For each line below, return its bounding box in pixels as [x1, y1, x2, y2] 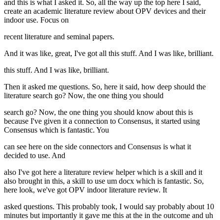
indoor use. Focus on [4, 16, 69, 25]
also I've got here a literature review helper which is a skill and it [4, 168, 202, 177]
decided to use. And [4, 151, 65, 160]
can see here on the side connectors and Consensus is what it [4, 142, 191, 151]
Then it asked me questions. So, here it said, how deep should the [4, 82, 206, 91]
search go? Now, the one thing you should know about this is [4, 108, 193, 117]
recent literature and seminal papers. [4, 32, 114, 41]
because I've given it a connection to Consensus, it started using [4, 117, 200, 126]
